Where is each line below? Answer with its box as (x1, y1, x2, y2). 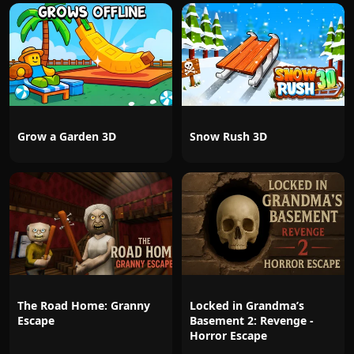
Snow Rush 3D (190, 129, 267, 144)
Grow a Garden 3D (17, 129, 116, 144)
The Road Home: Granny (17, 298, 150, 313)
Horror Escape (190, 328, 267, 343)
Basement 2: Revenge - (190, 313, 314, 328)
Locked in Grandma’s (190, 298, 304, 313)
